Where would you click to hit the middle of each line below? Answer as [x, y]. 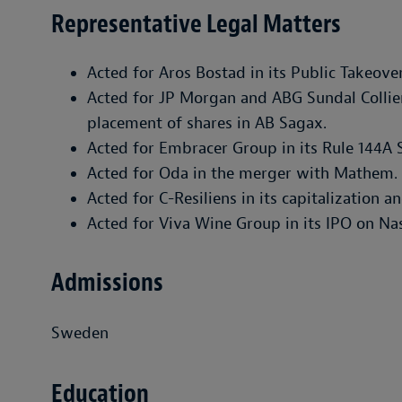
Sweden [80, 333]
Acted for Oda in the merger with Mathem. [242, 174]
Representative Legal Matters [196, 24]
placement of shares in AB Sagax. [207, 123]
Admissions [107, 283]
